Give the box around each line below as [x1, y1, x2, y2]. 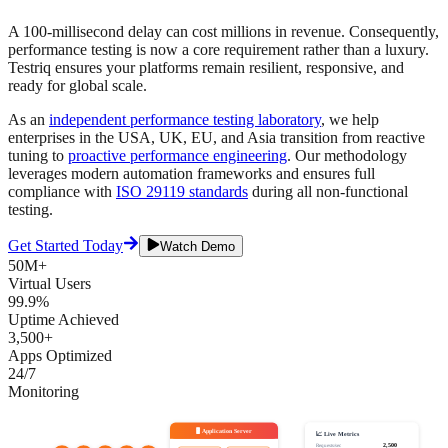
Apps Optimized [8, 347, 112, 365]
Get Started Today [8, 237, 123, 255]
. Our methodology [287, 146, 407, 164]
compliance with [8, 182, 116, 200]
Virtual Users [8, 275, 91, 293]
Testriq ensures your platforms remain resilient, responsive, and [8, 58, 404, 76]
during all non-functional [248, 182, 408, 200]
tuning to [8, 146, 68, 164]
